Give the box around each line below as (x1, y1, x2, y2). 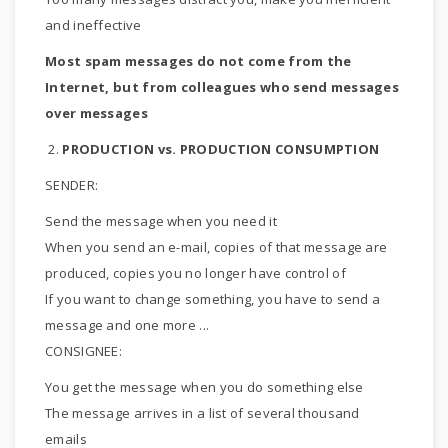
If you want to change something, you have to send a (45, 290, 381, 308)
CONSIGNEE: (45, 342, 122, 360)
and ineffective (45, 16, 142, 34)
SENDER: (45, 176, 99, 194)
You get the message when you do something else (45, 378, 364, 396)
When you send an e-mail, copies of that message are (45, 238, 388, 256)
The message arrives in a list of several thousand (45, 404, 360, 422)
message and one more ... (45, 316, 210, 334)
